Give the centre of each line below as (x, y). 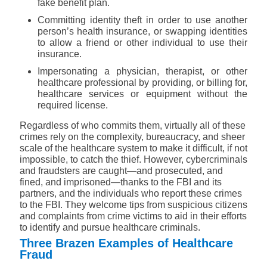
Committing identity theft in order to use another (142, 20)
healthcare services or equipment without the (142, 94)
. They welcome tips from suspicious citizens (154, 205)
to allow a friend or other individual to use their (142, 43)
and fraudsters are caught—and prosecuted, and (121, 171)
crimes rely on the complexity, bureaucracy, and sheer (132, 137)
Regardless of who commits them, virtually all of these (133, 126)
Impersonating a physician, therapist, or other (142, 72)
